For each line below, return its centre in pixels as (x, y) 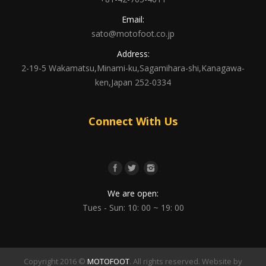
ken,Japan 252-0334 (133, 82)
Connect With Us (133, 121)
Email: (133, 19)
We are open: (133, 193)
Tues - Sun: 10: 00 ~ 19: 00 (133, 207)
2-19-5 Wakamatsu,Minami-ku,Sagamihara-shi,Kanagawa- (133, 68)
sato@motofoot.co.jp (133, 33)
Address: (133, 53)
